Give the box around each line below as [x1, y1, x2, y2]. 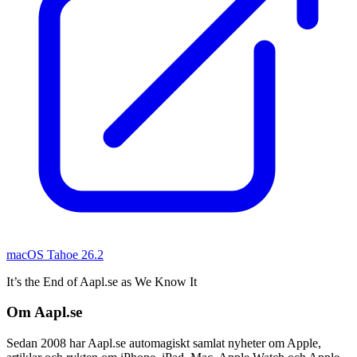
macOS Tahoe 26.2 [6, 247, 104, 261]
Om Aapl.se [6, 304, 82, 321]
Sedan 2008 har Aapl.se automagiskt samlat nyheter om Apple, [6, 335, 321, 350]
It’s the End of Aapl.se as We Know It [6, 274, 197, 288]
